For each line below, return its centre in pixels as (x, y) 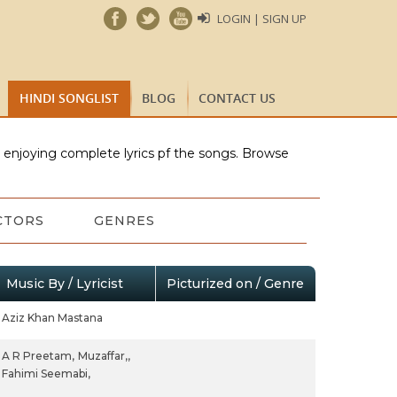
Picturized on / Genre (235, 284)
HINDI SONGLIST (69, 98)
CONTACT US (237, 98)
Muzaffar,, (104, 356)
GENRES (124, 221)
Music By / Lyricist (64, 284)
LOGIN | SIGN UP (262, 19)
